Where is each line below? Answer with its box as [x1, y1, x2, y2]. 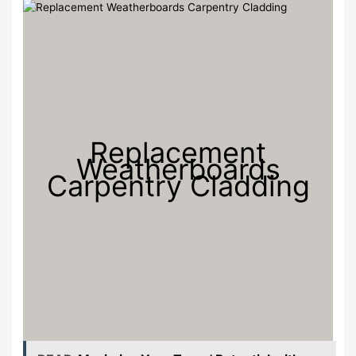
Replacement [90, 135, 266, 170]
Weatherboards [75, 152, 281, 187]
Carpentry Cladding [46, 168, 310, 203]
